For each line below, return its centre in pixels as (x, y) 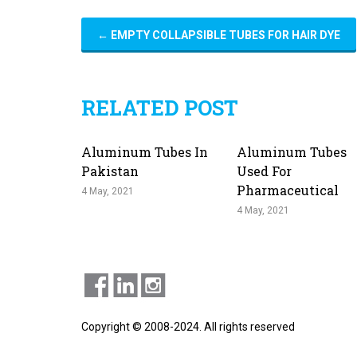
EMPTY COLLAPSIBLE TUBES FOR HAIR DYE (224, 35)
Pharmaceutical (288, 190)
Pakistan (110, 171)
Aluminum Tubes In (145, 152)
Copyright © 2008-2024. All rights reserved (188, 327)
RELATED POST (160, 108)
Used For (264, 171)
